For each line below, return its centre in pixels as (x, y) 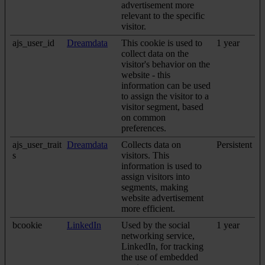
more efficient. (148, 208)
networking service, (158, 235)
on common (143, 117)
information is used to (161, 166)
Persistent (234, 144)
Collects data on (151, 144)
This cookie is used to (162, 43)
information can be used (166, 85)
